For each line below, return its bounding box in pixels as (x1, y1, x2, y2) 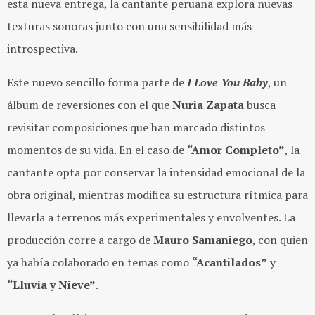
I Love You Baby (187, 74, 268, 90)
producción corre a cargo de (7, 231, 153, 247)
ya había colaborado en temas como (7, 254, 192, 270)
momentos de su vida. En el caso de (7, 141, 187, 157)
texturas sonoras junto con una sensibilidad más (7, 18, 252, 34)
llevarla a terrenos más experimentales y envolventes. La (7, 209, 295, 225)
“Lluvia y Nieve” (7, 276, 96, 292)
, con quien (252, 231, 308, 247)
